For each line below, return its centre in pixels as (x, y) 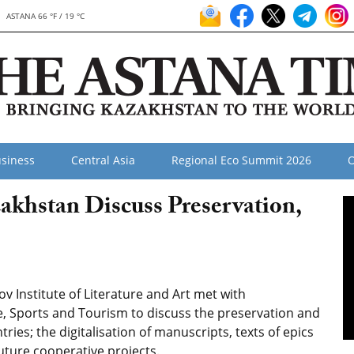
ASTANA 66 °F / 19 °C (46, 16)
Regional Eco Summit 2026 (241, 160)
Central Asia (103, 160)
